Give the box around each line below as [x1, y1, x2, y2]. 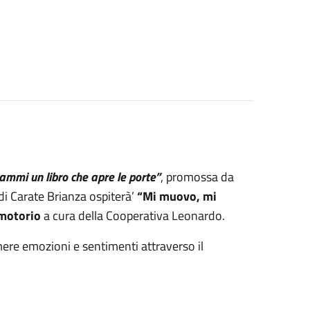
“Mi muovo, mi [136, 187, 217, 206]
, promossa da [160, 167, 234, 186]
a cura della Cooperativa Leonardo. [40, 206, 225, 225]
